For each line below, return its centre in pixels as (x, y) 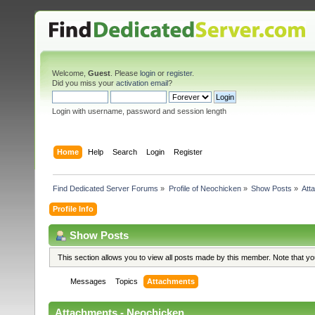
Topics (127, 282)
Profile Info (73, 208)
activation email (142, 83)
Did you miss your (84, 83)
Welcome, (70, 73)
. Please (125, 73)
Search (125, 152)
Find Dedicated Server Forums (106, 188)
